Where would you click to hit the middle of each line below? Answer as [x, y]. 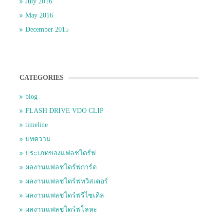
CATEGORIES [42, 78]
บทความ [38, 139]
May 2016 [39, 16]
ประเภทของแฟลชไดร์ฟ [61, 153]
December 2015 [47, 30]
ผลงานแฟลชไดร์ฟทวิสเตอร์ [67, 182]
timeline [36, 125]
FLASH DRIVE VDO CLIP [64, 111]
